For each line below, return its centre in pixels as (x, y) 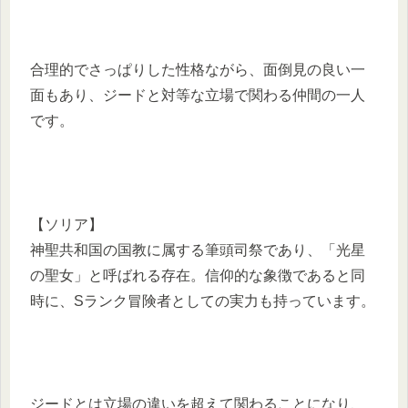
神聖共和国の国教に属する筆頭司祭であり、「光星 (198, 250)
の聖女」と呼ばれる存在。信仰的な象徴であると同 (198, 275)
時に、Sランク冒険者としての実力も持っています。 (203, 301)
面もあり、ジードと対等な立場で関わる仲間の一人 (198, 96)
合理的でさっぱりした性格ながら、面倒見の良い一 (198, 70)
